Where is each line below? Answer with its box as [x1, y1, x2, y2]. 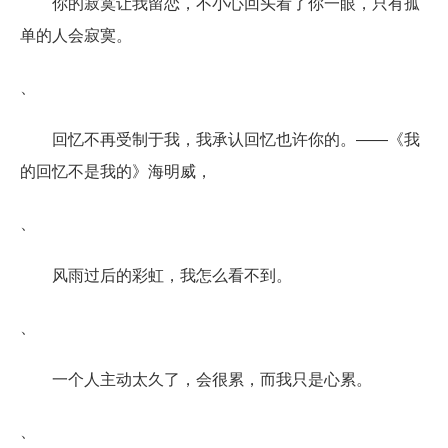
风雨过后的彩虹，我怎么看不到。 [52, 262, 292, 286]
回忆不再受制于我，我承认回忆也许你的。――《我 [52, 126, 420, 150]
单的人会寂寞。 [20, 22, 132, 46]
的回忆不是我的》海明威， [20, 158, 212, 182]
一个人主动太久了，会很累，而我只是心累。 [52, 366, 372, 390]
